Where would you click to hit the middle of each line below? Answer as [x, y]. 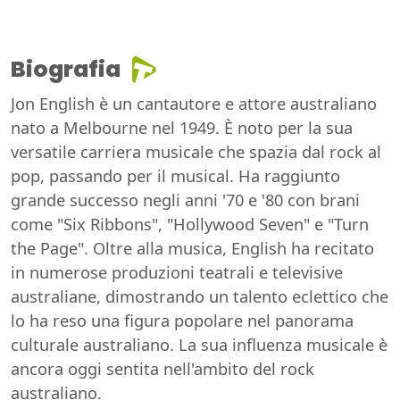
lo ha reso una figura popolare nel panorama [182, 320]
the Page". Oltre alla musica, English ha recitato [192, 248]
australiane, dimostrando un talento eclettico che [200, 296]
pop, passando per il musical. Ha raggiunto [175, 175]
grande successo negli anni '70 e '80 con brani [185, 200]
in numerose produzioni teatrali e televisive [177, 272]
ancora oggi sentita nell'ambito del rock [162, 368]
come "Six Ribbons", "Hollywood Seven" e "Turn [190, 224]
